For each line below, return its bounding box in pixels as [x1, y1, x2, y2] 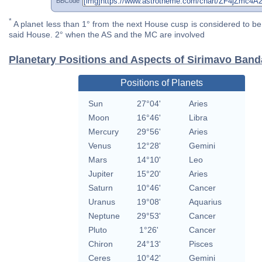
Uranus [88, 197, 115, 207]
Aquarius [188, 197, 222, 207]
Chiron [88, 239, 113, 249]
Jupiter [88, 169, 113, 179]
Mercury [88, 127, 119, 137]
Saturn [88, 183, 113, 193]
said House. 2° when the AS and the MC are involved [9, 30, 205, 40]
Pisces [188, 239, 213, 249]
